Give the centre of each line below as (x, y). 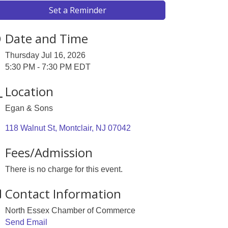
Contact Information (63, 194)
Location (30, 91)
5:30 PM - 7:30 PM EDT (48, 67)
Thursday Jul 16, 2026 (46, 55)
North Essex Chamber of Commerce (70, 210)
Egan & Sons (29, 108)
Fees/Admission (49, 152)
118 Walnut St (30, 128)
